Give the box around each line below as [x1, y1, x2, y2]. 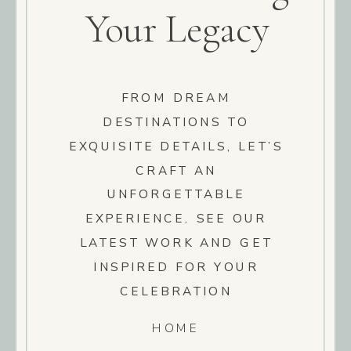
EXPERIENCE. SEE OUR [85, 210, 267, 227]
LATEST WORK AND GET [79, 234, 273, 251]
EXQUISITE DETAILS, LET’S [68, 137, 284, 154]
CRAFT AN [136, 161, 217, 179]
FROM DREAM [121, 89, 231, 107]
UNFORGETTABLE [107, 186, 245, 203]
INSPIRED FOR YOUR [93, 258, 259, 275]
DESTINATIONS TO [102, 114, 250, 131]
